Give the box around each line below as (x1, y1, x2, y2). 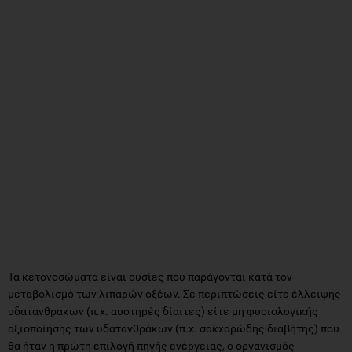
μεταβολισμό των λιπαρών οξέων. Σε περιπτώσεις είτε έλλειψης (8, 287, 341, 300)
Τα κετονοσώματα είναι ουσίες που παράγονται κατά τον (8, 269, 292, 283)
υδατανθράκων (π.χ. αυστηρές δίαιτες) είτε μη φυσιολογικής (8, 304, 318, 317)
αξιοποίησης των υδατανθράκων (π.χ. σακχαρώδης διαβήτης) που (8, 321, 339, 335)
